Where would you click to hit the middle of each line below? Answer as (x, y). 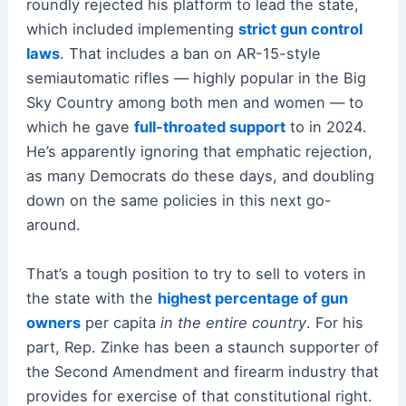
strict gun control (300, 29)
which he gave (80, 127)
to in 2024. (326, 127)
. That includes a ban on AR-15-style (190, 54)
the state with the (92, 298)
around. (53, 225)
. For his (334, 322)
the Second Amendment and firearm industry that (202, 371)
